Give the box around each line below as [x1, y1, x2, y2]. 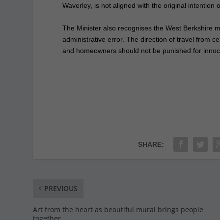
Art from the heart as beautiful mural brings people [33, 204, 204, 214]
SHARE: [138, 140, 165, 148]
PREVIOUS [44, 183, 78, 193]
